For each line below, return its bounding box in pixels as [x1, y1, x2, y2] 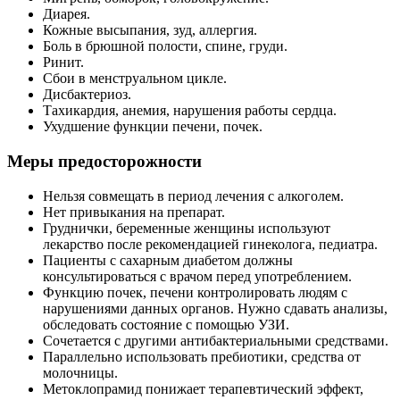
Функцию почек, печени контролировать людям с [43, 284, 347, 300]
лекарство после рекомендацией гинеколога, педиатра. [43, 236, 378, 252]
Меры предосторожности [7, 151, 202, 171]
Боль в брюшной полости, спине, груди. [43, 38, 287, 54]
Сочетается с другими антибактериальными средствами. [43, 332, 388, 348]
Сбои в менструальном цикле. [43, 71, 227, 87]
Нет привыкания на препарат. [43, 204, 225, 220]
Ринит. [43, 54, 84, 71]
